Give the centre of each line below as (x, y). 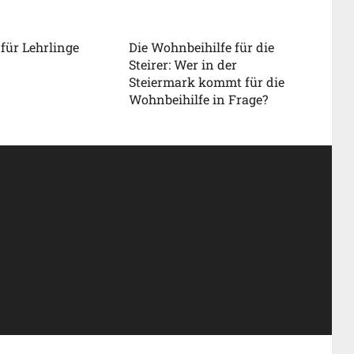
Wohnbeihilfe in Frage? (199, 99)
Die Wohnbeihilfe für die (202, 47)
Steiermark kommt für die (207, 82)
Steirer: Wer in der (183, 64)
